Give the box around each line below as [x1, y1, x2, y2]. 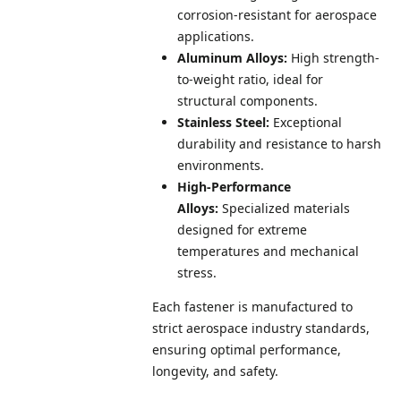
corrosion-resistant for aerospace [177, 6, 377, 24]
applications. [177, 28, 254, 46]
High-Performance [177, 178, 291, 196]
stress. [177, 264, 217, 282]
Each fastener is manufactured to [152, 298, 353, 316]
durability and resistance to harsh [177, 135, 381, 153]
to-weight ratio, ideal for [177, 71, 323, 89]
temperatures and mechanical [177, 243, 359, 260]
